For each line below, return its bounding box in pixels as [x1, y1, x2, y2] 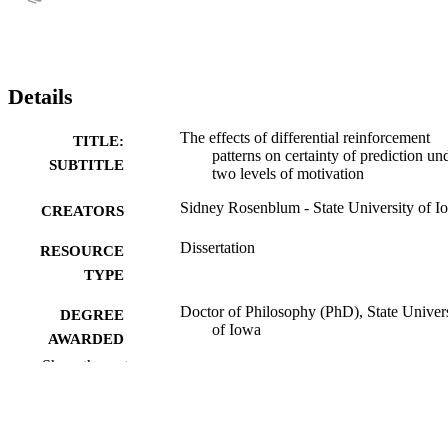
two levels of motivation [212, 164, 364, 182]
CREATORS [41, 202, 124, 219]
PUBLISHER [37, 370, 124, 387]
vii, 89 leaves [180, 406, 263, 424]
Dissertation [180, 238, 255, 256]
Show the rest [42, 356, 128, 374]
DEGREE [60, 306, 124, 323]
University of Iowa [180, 366, 299, 384]
